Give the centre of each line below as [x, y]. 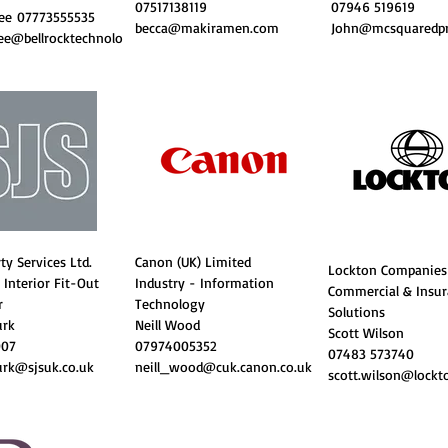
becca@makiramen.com [207, 27]
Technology [170, 303]
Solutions [356, 311]
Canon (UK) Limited [193, 261]
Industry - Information [204, 282]
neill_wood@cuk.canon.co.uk [223, 366]
